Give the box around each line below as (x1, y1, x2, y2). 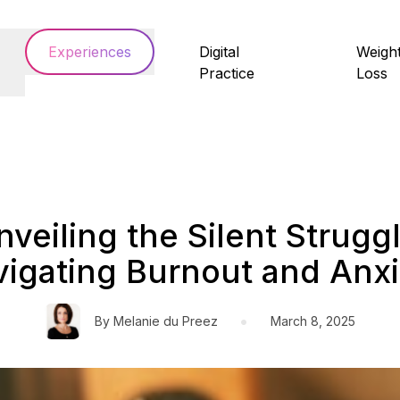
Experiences (47, 43, 131, 61)
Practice (198, 64, 254, 82)
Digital (198, 43, 239, 61)
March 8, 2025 (271, 313, 355, 329)
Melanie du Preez (113, 313, 218, 329)
